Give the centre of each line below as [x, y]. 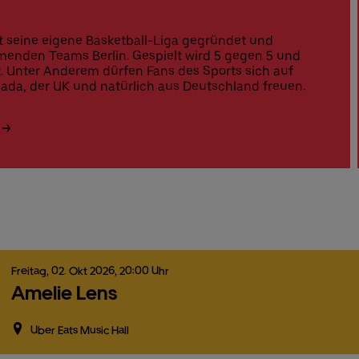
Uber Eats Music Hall [80, 330]
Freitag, [31, 270]
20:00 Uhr [144, 270]
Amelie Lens [64, 292]
